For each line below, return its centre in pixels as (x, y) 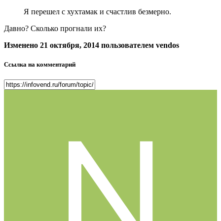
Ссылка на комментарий (40, 64)
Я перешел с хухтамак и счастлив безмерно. (97, 11)
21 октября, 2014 (70, 45)
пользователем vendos (139, 45)
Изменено (22, 45)
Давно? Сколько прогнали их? (55, 28)
